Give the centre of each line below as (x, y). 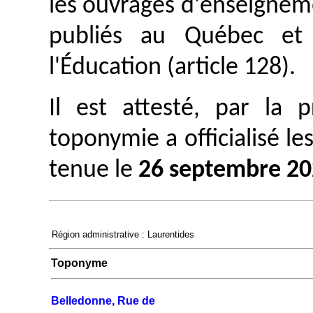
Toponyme (79, 263)
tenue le (94, 170)
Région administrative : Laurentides (123, 234)
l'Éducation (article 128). (172, 68)
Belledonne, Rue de (103, 300)
